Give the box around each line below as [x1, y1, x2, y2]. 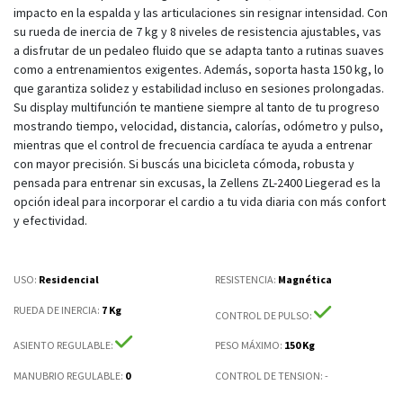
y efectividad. [13, 212, 87, 229]
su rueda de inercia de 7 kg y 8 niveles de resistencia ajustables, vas [13, 23, 381, 40]
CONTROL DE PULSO [215, 308, 309, 322]
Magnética [278, 272, 332, 286]
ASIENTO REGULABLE [13, 338, 111, 353]
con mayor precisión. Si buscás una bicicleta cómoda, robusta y [13, 156, 354, 173]
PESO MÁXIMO [215, 338, 280, 353]
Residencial [39, 272, 99, 286]
